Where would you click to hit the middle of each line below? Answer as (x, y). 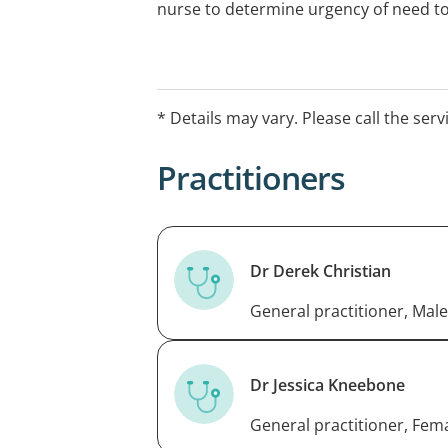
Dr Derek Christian (320, 270)
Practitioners (251, 177)
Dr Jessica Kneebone (327, 384)
